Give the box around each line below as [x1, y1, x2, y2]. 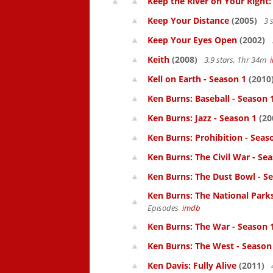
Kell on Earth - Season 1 [147, 73, 246, 85]
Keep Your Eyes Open [147, 34, 237, 46]
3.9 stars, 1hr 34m [202, 54, 270, 65]
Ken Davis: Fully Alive [147, 260, 236, 271]
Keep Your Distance [147, 15, 229, 26]
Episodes [147, 202, 182, 213]
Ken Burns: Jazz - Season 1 [147, 112, 257, 124]
